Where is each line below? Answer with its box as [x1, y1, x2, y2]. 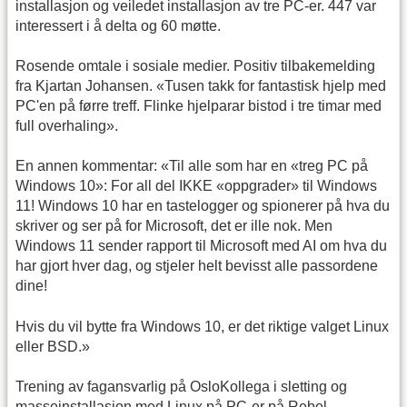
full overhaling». [15, 117, 118, 134]
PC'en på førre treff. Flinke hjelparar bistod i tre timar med [15, 97, 382, 114]
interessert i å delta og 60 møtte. [15, 17, 221, 34]
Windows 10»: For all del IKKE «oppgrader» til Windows [15, 178, 377, 194]
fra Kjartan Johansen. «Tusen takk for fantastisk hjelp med [15, 77, 386, 94]
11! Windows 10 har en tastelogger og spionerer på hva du [15, 198, 390, 214]
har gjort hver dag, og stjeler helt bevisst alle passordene [15, 258, 378, 274]
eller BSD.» [15, 338, 90, 354]
